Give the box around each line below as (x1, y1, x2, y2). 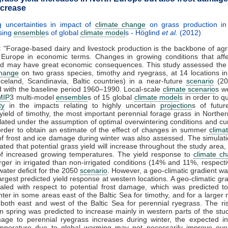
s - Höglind (125, 28, 162, 37)
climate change (95, 20, 146, 28)
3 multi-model (10, 93, 56, 101)
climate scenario (162, 84, 216, 93)
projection (160, 101, 192, 109)
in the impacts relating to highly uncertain (5, 101, 161, 109)
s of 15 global (88, 93, 134, 101)
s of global (45, 28, 80, 37)
